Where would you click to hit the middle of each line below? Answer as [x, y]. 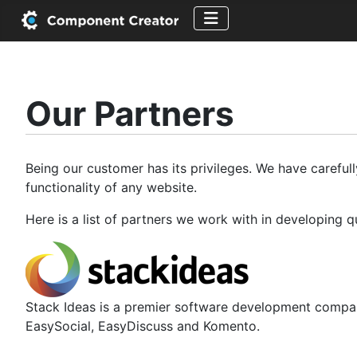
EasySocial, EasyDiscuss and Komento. [143, 326]
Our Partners [130, 113]
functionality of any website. [111, 187]
